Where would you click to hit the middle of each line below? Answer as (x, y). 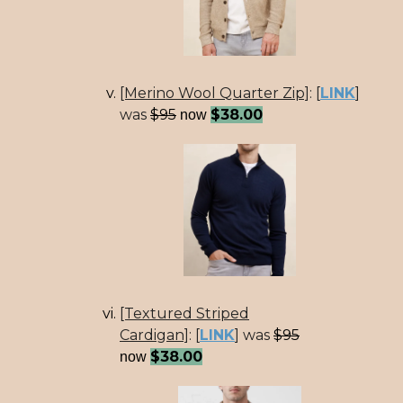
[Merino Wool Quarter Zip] (215, 93)
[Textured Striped (184, 314)
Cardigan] (154, 336)
